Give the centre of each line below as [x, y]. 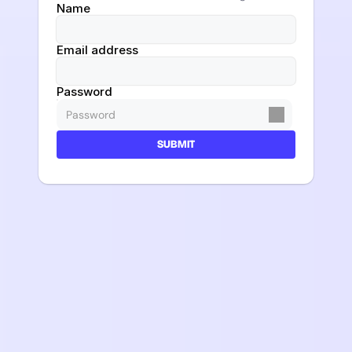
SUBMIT [176, 144]
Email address [98, 50]
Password [85, 92]
